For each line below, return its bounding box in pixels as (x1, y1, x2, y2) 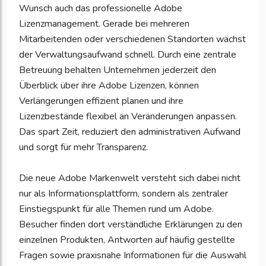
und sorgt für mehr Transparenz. (19, 141, 148, 154)
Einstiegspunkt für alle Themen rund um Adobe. (19, 202, 214, 216)
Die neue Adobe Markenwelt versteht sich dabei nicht (19, 172, 240, 185)
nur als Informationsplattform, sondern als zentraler (19, 187, 228, 201)
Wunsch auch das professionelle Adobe (19, 2, 182, 15)
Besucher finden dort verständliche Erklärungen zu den (19, 218, 242, 232)
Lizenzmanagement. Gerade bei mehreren (19, 17, 189, 31)
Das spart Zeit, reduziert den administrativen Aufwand (19, 125, 240, 139)
